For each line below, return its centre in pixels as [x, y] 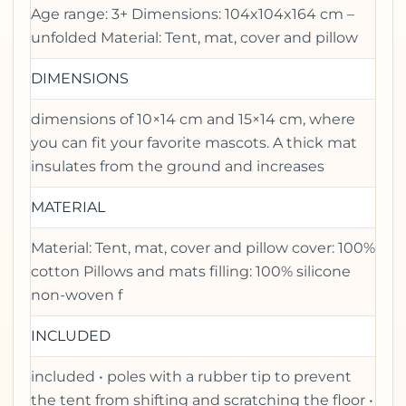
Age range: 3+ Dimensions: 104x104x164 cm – [193, 14]
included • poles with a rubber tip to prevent [191, 376]
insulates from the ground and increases [178, 166]
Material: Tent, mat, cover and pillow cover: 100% [203, 247]
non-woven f [77, 295]
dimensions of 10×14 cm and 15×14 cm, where [193, 119]
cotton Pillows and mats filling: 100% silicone [191, 271]
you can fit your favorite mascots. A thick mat [194, 142]
